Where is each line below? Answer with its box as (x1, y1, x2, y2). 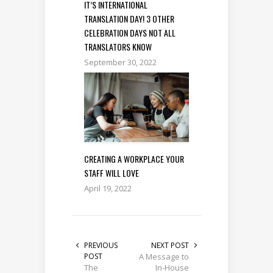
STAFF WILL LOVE (84, 166, 139, 180)
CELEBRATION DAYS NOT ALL (84, 26, 175, 39)
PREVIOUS (84, 240, 118, 251)
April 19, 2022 (84, 183, 132, 194)
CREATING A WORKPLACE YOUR (84, 152, 184, 166)
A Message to (139, 251, 189, 263)
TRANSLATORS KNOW (84, 40, 152, 53)
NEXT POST (151, 240, 189, 251)
